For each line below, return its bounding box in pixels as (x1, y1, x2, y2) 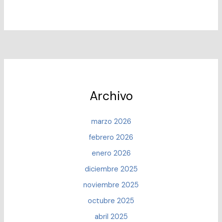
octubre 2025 (88, 196, 134, 206)
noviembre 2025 (83, 180, 139, 190)
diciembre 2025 (84, 164, 138, 174)
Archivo (89, 87, 133, 104)
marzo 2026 (91, 117, 131, 127)
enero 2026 (91, 148, 131, 158)
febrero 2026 (89, 133, 133, 143)
